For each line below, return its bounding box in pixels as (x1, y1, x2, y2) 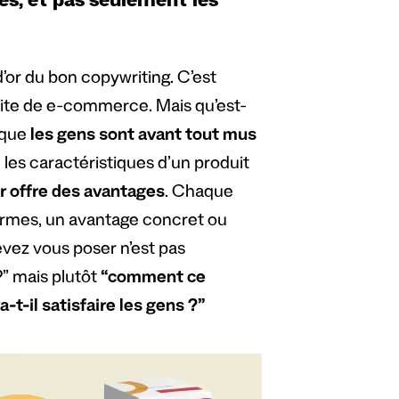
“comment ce (100, 270, 206, 290)
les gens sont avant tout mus (29, 127, 256, 148)
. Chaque (164, 184, 233, 205)
